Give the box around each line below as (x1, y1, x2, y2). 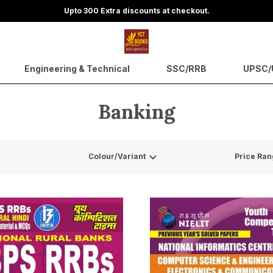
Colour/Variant (88, 152, 146, 161)
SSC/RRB (166, 63, 207, 74)
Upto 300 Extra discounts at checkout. (63, 6, 210, 15)
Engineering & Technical (24, 63, 130, 74)
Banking (98, 99, 175, 124)
